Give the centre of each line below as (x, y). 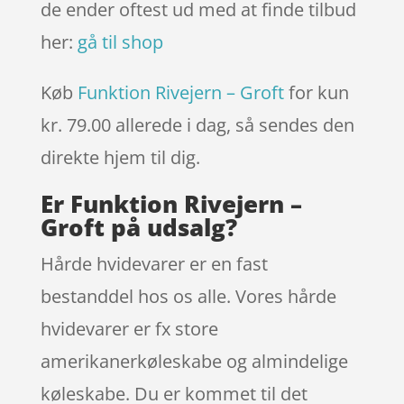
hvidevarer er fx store (129, 328)
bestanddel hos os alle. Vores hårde (188, 296)
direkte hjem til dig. (122, 157)
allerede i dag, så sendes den (234, 124)
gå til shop (120, 41)
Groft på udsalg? (138, 227)
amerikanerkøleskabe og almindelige (194, 361)
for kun (316, 92)
